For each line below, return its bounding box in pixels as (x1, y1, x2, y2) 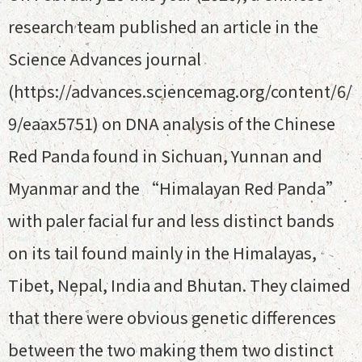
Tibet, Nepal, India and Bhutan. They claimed (8, 273, 351, 297)
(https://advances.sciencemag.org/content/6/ (8, 79, 352, 103)
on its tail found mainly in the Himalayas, (8, 241, 317, 264)
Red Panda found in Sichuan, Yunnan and (8, 144, 322, 167)
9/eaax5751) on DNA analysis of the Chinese (8, 112, 335, 135)
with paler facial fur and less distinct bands (8, 208, 335, 232)
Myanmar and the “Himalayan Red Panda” (8, 176, 342, 200)
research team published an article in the (8, 15, 318, 38)
